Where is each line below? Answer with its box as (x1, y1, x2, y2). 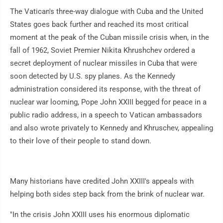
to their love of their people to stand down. (10, 136, 151, 146)
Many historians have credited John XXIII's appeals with (10, 177, 194, 186)
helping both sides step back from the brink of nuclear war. (10, 190, 205, 199)
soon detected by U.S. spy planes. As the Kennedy (10, 72, 175, 81)
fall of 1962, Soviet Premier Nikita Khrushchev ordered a (10, 46, 195, 55)
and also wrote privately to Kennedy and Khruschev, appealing (10, 123, 213, 133)
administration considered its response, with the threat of (10, 85, 201, 94)
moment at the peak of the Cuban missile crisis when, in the (10, 33, 209, 42)
